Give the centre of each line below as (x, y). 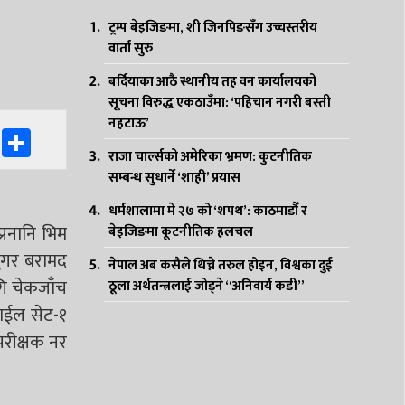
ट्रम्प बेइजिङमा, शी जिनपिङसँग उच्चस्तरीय (212, 28)
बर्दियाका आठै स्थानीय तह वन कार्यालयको (212, 82)
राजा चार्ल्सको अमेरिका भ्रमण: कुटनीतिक (210, 157)
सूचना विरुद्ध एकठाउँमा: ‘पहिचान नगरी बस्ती (219, 103)
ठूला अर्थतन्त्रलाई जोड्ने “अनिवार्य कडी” (206, 286)
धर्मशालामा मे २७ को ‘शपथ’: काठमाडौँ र (207, 211)
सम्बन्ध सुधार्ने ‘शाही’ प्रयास (174, 178)
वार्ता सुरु (130, 48)
